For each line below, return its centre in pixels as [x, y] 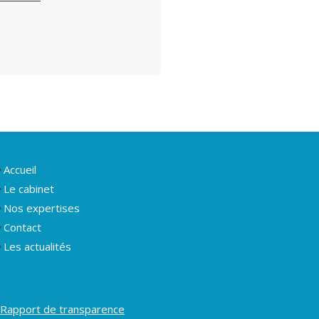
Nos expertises [42, 208]
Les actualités [37, 246]
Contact [22, 227]
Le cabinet [29, 189]
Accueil [20, 169]
